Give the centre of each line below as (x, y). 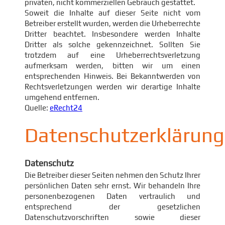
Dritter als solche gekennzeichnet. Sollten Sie (113, 44)
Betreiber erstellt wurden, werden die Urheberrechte (113, 23)
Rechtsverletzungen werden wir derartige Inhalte (113, 87)
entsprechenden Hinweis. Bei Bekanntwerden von (113, 76)
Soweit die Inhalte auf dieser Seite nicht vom (113, 13)
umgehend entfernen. (62, 97)
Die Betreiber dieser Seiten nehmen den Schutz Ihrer (113, 175)
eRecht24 (66, 108)
